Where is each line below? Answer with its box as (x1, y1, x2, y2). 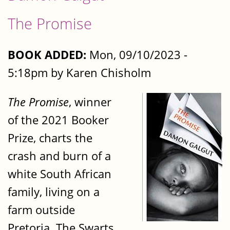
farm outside (8, 202, 75, 218)
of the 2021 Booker (8, 112, 109, 128)
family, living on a (8, 184, 100, 200)
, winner (69, 94, 111, 110)
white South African (8, 166, 111, 182)
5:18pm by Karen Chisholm (8, 64, 151, 81)
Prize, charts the (8, 130, 92, 146)
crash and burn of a (8, 148, 111, 164)
